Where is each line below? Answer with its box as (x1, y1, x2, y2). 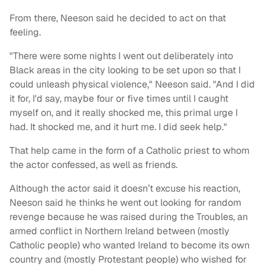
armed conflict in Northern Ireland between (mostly (9, 225, 230, 238)
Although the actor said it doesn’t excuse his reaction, (9, 182, 240, 195)
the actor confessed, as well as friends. (9, 159, 177, 172)
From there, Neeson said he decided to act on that (9, 12, 226, 25)
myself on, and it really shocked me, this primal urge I (9, 106, 238, 119)
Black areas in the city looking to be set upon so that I (9, 64, 241, 77)
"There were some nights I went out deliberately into (9, 50, 233, 63)
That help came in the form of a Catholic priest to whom (9, 144, 250, 157)
